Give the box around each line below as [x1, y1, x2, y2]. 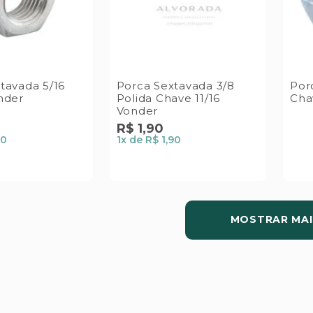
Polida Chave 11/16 [116, 91, 220, 105]
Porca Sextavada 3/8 [116, 78, 235, 92]
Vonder [116, 103, 158, 117]
